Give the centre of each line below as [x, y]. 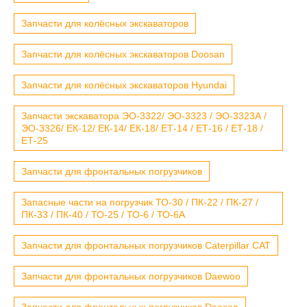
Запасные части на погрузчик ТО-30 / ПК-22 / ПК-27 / [140, 202]
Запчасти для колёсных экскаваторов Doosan [123, 54]
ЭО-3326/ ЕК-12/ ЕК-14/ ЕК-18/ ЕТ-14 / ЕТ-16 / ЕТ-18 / [142, 128]
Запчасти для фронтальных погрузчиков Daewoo [131, 276]
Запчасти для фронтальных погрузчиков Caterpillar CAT [146, 245]
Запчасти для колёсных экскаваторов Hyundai [124, 85]
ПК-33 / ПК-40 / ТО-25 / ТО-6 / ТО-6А [103, 214]
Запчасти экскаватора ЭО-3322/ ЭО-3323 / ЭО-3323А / [144, 115]
